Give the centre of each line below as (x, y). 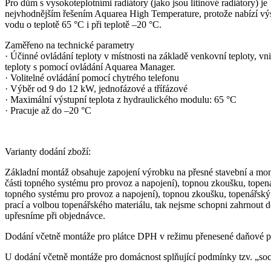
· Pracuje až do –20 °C (48, 110)
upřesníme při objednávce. (56, 215)
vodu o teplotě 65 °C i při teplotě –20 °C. (83, 24)
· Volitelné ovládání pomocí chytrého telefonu (92, 77)
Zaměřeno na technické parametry (70, 45)
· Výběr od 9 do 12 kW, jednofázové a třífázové (96, 88)
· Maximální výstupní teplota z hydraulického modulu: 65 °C (121, 99)
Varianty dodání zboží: (48, 151)
